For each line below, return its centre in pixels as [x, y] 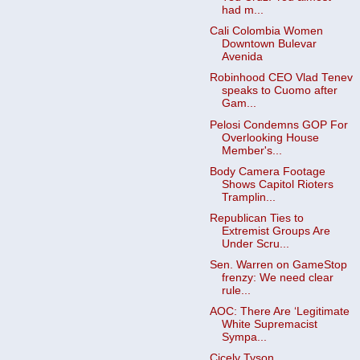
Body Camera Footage [267, 171]
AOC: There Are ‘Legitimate [279, 311]
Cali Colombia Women [266, 31]
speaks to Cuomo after [279, 91]
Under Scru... [255, 243]
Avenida [242, 57]
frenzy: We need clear [277, 277]
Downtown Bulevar [269, 44]
